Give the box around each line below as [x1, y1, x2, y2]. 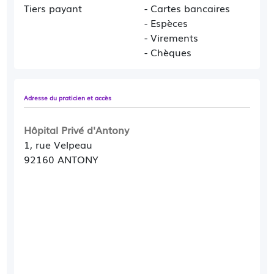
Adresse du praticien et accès [24, 93, 112, 102]
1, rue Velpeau [24, 137, 93, 152]
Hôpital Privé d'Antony [24, 122, 130, 137]
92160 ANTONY [24, 152, 99, 166]
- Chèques [144, 45, 191, 59]
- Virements [144, 30, 198, 45]
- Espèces [144, 15, 188, 30]
